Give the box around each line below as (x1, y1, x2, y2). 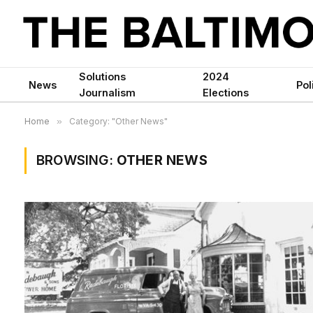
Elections (202, 87, 249, 99)
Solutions (79, 71, 126, 82)
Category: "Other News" (69, 116, 168, 126)
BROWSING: (36, 152, 117, 168)
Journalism (79, 87, 136, 99)
